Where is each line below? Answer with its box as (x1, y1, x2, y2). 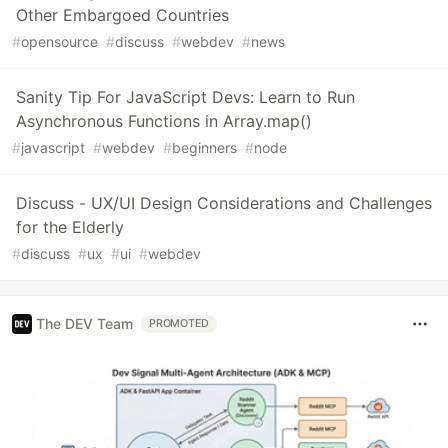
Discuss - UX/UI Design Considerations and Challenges (16, 192, 432, 213)
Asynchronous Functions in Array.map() (16, 110, 312, 131)
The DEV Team (36, 315, 133, 332)
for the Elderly (16, 216, 124, 237)
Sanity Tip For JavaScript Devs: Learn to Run (16, 86, 355, 107)
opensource (21, 32, 98, 50)
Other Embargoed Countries (16, 4, 229, 25)
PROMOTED (149, 316, 210, 330)
